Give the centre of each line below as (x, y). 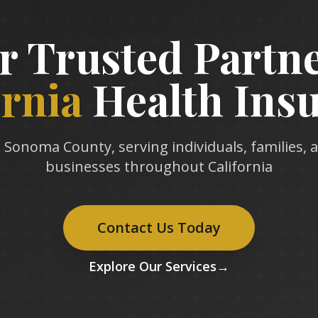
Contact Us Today (159, 227)
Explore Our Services (153, 266)
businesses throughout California (159, 166)
